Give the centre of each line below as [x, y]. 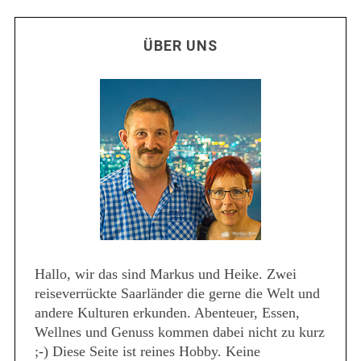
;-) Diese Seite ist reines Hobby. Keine [147, 351]
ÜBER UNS [180, 45]
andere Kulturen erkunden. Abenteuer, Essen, [167, 312]
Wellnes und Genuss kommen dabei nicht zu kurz [179, 332]
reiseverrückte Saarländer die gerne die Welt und [177, 293]
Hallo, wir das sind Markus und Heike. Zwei [165, 274]
